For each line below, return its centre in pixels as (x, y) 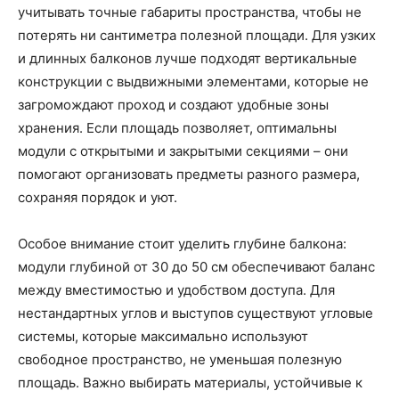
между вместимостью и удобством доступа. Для (176, 290)
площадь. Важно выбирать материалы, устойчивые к (190, 383)
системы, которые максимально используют (163, 337)
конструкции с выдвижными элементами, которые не (193, 82)
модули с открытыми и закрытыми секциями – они (183, 151)
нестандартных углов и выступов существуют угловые (195, 313)
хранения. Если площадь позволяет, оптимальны (177, 128)
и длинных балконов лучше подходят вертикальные (187, 59)
